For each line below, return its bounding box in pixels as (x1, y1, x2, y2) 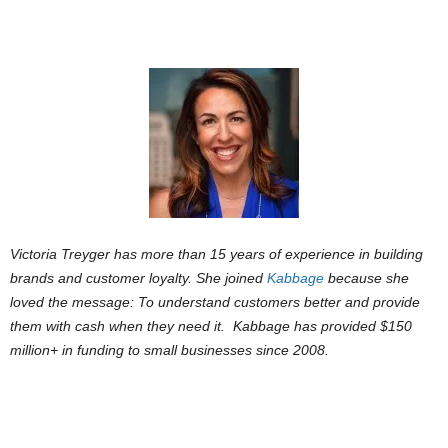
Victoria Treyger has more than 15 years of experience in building (10, 246, 423, 263)
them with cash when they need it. (10, 318, 233, 335)
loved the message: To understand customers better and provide (10, 294, 420, 311)
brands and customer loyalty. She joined (10, 270, 267, 287)
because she (324, 270, 409, 287)
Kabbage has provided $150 (233, 318, 412, 335)
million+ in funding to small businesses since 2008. (10, 342, 329, 359)
